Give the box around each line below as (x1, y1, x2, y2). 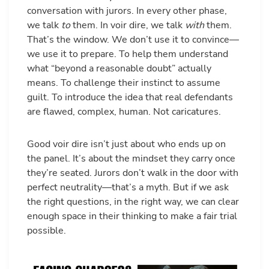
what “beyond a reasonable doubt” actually (27, 62, 211, 76)
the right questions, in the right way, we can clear (27, 195, 239, 209)
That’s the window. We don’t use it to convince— (27, 33, 239, 47)
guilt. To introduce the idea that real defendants (27, 91, 233, 104)
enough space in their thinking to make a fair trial (27, 210, 237, 223)
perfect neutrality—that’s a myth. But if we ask (27, 181, 229, 195)
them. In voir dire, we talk (70, 19, 185, 32)
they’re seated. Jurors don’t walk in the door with (27, 166, 238, 180)
